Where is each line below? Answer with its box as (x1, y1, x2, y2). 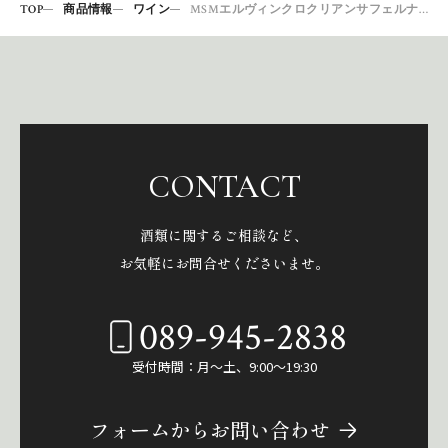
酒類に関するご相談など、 (140, 224, 308, 245)
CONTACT (147, 166, 301, 206)
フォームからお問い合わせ (90, 414, 330, 444)
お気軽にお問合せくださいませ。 (119, 252, 329, 273)
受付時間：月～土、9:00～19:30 (131, 356, 317, 376)
